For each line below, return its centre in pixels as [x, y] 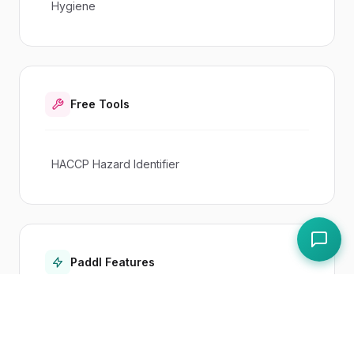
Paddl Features [113, 262]
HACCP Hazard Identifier [115, 164]
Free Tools [100, 104]
